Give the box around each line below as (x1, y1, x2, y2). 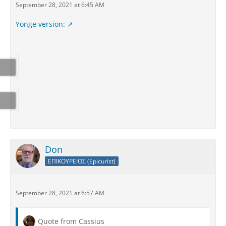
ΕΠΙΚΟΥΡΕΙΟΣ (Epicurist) (48, 156, 116, 165)
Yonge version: (16, 19, 65, 29)
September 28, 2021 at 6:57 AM (16, 188, 104, 197)
